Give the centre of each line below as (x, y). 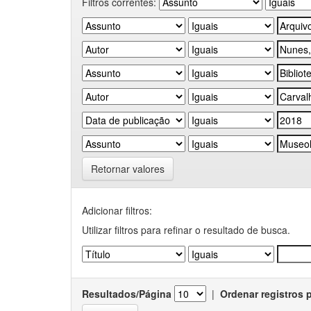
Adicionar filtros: (117, 210)
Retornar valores (128, 169)
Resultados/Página (127, 294)
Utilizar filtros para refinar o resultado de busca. (186, 230)
